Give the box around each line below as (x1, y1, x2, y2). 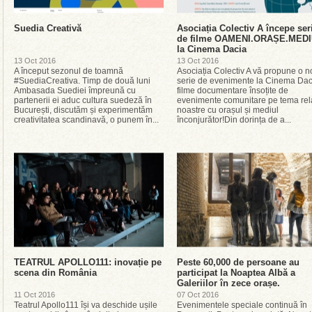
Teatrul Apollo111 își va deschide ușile (14, 300, 157, 310)
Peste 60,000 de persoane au (177, 257, 299, 267)
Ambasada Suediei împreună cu (14, 86, 136, 95)
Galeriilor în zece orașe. (177, 278, 280, 288)
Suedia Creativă (14, 23, 81, 33)
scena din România (14, 267, 97, 278)
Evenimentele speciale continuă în (177, 300, 307, 310)
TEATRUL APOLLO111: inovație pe (14, 257, 162, 267)
